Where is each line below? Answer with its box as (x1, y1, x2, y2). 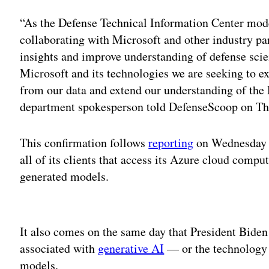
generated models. (20, 168, 126, 184)
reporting (148, 134, 194, 151)
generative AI (98, 240, 165, 256)
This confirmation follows (20, 134, 149, 151)
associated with (20, 240, 98, 256)
